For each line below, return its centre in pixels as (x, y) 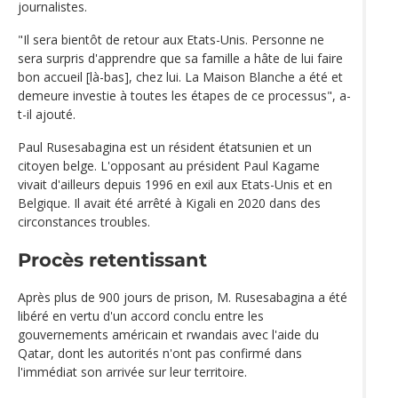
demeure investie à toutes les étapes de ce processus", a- (184, 95)
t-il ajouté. (47, 114)
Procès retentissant (112, 260)
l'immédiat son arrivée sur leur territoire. (132, 372)
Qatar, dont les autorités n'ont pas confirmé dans (160, 354)
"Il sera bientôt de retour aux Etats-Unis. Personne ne (171, 39)
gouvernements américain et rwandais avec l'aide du (168, 335)
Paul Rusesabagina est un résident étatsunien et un (165, 147)
